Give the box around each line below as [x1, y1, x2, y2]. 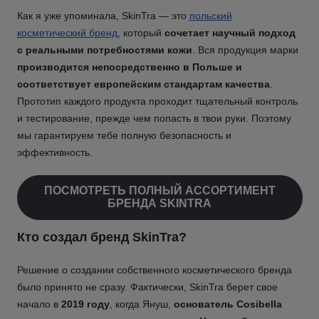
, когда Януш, [109, 298, 174, 310]
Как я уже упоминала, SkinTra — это [16, 9, 189, 21]
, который [117, 26, 164, 38]
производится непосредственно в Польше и [16, 61, 242, 73]
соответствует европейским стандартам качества [16, 78, 270, 90]
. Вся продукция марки [192, 43, 298, 56]
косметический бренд [16, 26, 117, 38]
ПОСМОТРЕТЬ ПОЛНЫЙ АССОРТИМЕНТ [43, 184, 276, 197]
